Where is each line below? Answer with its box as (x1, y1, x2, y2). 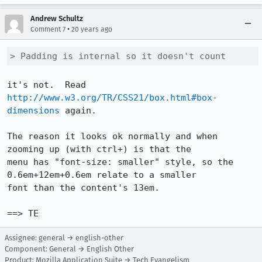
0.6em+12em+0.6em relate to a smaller (7, 170, 196, 180)
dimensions (7, 105, 60, 116)
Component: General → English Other (5, 244, 134, 253)
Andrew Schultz (30, 14, 83, 23)
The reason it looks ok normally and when (7, 131, 218, 142)
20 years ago (71, 25, 112, 33)
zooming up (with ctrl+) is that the (7, 144, 191, 154)
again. (60, 105, 96, 116)
